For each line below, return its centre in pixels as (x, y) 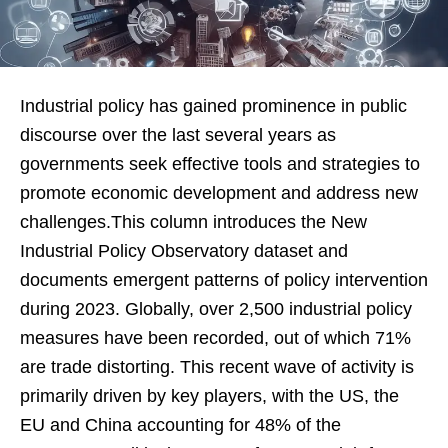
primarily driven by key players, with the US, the (209, 395)
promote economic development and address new (219, 192)
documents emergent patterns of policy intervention (224, 279)
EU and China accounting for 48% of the (180, 424)
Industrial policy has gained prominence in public (213, 105)
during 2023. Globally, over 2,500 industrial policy (216, 308)
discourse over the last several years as (178, 134)
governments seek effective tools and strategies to (220, 163)
